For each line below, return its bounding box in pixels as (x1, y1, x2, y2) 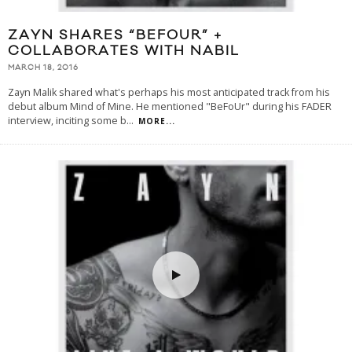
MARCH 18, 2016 (8, 63, 79, 73)
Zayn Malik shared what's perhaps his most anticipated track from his (8, 85, 330, 99)
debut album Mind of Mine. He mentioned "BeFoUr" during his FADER (8, 99, 332, 113)
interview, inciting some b (8, 113, 126, 127)
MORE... (138, 115, 175, 126)
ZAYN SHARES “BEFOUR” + (8, 27, 222, 45)
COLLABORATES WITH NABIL (8, 42, 240, 60)
